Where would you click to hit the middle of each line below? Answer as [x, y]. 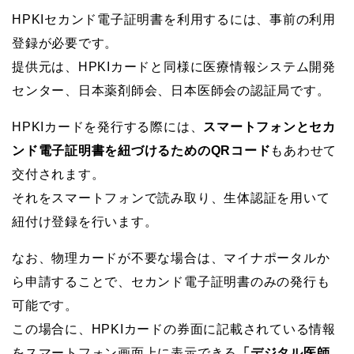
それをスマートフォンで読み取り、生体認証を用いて [171, 198]
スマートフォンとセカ [269, 127]
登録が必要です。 [65, 43]
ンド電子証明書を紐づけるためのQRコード [141, 151]
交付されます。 [58, 175]
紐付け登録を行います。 [85, 222]
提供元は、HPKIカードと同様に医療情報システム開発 [174, 67]
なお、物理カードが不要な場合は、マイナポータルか [171, 258]
